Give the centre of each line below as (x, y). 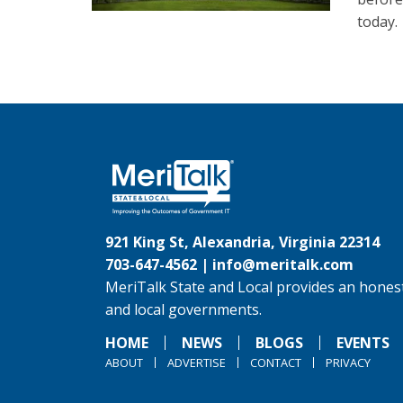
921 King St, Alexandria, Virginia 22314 (242, 242)
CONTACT (276, 363)
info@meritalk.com (283, 264)
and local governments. (184, 309)
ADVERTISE (197, 363)
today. (377, 22)
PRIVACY (348, 363)
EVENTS (363, 343)
